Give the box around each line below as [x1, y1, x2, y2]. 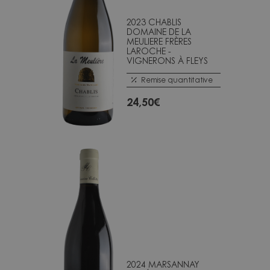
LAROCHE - [127, 45, 171, 56]
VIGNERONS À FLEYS [127, 55, 208, 66]
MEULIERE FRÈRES [127, 36, 192, 46]
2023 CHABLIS [127, 16, 181, 27]
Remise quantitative [141, 75, 213, 84]
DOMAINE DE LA [127, 26, 191, 37]
